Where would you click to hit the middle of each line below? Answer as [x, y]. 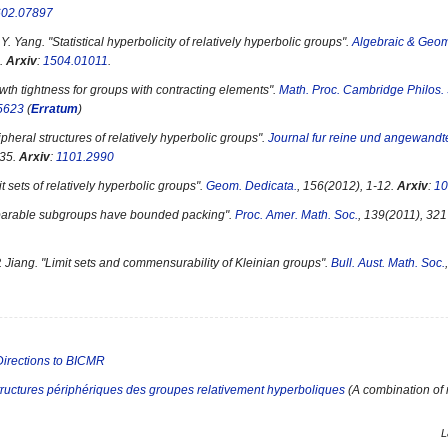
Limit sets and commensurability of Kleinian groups [183, 263]
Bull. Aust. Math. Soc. [388, 263]
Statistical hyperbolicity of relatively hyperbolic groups [197, 42]
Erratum [54, 109]
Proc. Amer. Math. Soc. [296, 215]
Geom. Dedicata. [251, 186]
